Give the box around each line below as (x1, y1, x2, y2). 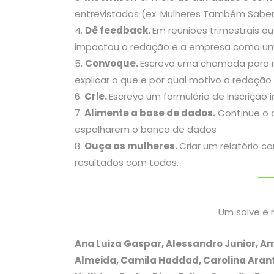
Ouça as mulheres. (84, 139, 179, 153)
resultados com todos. (75, 156, 181, 169)
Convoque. (85, 57, 140, 70)
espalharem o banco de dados (75, 123, 217, 136)
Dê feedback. (85, 24, 152, 37)
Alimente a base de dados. (84, 106, 215, 120)
